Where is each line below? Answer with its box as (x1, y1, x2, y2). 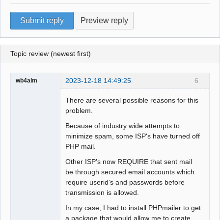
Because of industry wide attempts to (65, 122, 180, 130)
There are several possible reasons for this (65, 96, 199, 105)
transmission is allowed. (65, 189, 139, 197)
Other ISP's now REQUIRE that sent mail (65, 158, 192, 166)
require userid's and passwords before (65, 178, 185, 187)
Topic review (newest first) (10, 49, 91, 57)
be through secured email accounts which (65, 168, 195, 176)
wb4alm (16, 77, 38, 83)
